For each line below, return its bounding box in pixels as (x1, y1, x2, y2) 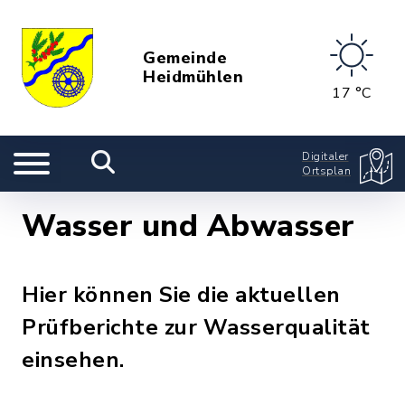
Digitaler (302, 149, 349, 164)
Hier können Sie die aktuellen (22, 280, 341, 309)
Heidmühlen (143, 66, 244, 88)
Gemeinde (143, 47, 228, 69)
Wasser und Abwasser (22, 205, 355, 247)
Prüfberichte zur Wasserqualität (22, 313, 371, 342)
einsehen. (22, 345, 125, 374)
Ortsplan (302, 164, 351, 178)
